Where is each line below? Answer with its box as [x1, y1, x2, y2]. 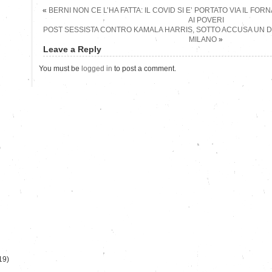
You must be [39, 64, 81, 73]
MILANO [189, 35, 217, 44]
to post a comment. [112, 64, 176, 73]
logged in [81, 64, 112, 73]
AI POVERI [188, 15, 224, 24]
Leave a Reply [43, 44, 101, 54]
